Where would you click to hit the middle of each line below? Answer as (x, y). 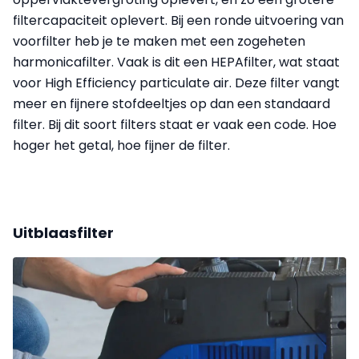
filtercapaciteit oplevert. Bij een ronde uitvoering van (178, 20)
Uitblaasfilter (63, 232)
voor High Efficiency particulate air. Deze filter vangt (176, 83)
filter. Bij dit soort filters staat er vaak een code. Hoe (175, 124)
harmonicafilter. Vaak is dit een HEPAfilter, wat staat (176, 62)
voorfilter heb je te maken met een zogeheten (159, 41)
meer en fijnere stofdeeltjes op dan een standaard (171, 103)
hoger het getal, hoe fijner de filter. (121, 145)
